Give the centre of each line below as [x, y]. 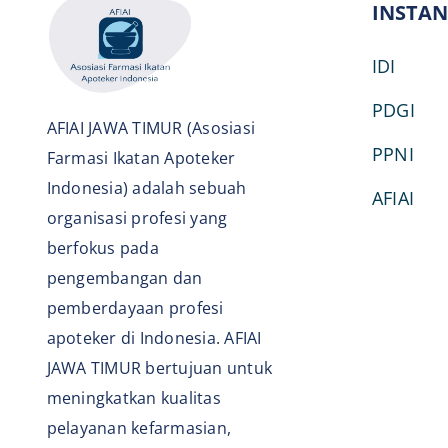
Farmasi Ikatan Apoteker [141, 157]
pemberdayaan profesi [135, 307]
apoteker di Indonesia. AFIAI [154, 337]
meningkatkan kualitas [133, 397]
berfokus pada [102, 247]
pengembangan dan [124, 277]
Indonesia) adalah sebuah [146, 187]
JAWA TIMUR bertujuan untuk [159, 367]
